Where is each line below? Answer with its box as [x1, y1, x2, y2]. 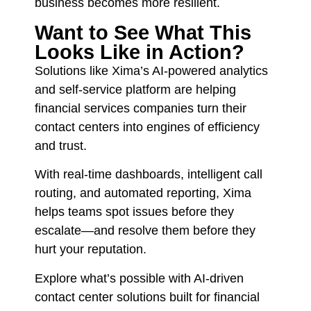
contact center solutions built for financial [35, 289, 260, 304]
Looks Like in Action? [35, 40, 244, 63]
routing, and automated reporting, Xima [35, 186, 251, 201]
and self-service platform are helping [35, 82, 236, 96]
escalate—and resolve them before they [35, 224, 255, 238]
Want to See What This [35, 21, 251, 44]
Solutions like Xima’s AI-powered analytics [35, 63, 268, 78]
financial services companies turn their [35, 101, 246, 115]
